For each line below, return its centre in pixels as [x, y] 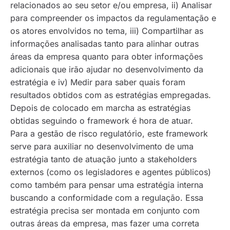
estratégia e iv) [40, 82]
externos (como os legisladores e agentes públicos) [111, 172]
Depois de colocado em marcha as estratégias [100, 108]
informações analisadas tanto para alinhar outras [104, 44]
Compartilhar [167, 31]
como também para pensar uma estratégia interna [107, 185]
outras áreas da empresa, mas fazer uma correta [105, 224]
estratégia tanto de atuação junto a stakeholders [103, 159]
